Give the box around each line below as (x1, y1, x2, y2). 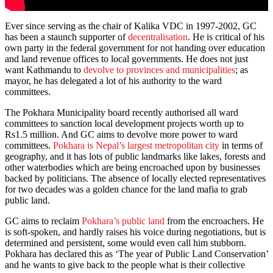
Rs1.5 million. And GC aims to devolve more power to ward (5, 129, 238, 140)
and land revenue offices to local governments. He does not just (5, 54, 248, 65)
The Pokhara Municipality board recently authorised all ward (5, 107, 238, 118)
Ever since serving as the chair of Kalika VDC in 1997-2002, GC (5, 21, 257, 32)
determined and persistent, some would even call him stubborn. (5, 238, 246, 249)
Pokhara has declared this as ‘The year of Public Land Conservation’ (5, 249, 268, 260)
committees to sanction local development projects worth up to (5, 118, 244, 129)
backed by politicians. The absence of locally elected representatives (5, 173, 266, 184)
